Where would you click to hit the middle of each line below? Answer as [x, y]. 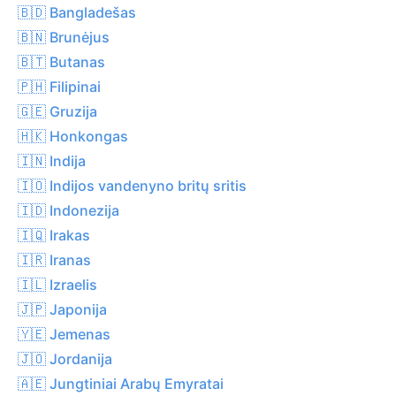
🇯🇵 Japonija [62, 309]
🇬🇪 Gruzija [57, 111]
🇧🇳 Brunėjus [64, 37]
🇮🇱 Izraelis [57, 284]
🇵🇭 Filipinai [59, 86]
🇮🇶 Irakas [54, 235]
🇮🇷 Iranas [54, 259]
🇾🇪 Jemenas [64, 334]
